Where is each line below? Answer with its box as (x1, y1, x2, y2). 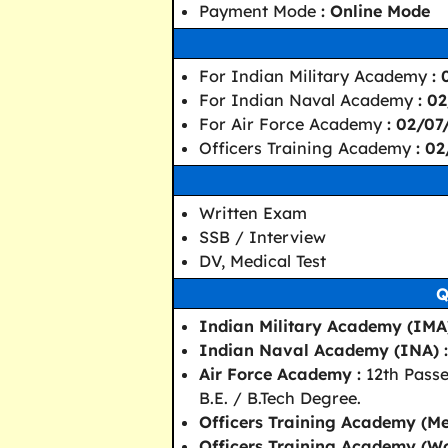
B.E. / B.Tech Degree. (199, 387, 361, 408)
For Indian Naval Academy (199, 89, 418, 110)
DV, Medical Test (199, 250, 326, 271)
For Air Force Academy (199, 113, 387, 134)
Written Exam (199, 202, 307, 223)
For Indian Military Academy (199, 65, 432, 86)
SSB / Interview (199, 226, 326, 247)
